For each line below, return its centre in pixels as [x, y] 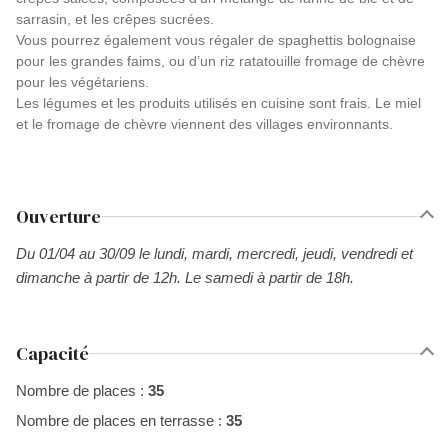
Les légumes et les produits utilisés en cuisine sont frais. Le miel [218, 103]
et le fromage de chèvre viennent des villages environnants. [204, 124]
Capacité [52, 353]
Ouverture [58, 216]
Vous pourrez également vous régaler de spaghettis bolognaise [216, 40]
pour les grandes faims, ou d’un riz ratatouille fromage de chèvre [220, 61]
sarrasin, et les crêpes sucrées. [115, 19]
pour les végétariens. [82, 82]
